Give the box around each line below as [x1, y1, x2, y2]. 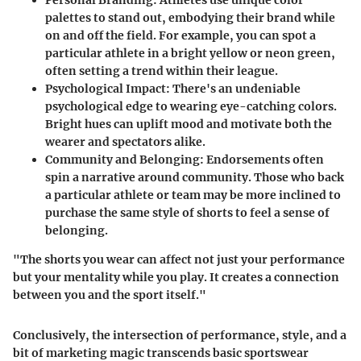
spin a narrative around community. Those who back [45, 169, 344, 185]
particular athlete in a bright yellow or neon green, [45, 45, 335, 60]
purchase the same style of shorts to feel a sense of [45, 205, 330, 220]
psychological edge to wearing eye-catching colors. [45, 98, 337, 114]
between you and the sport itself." [13, 287, 206, 302]
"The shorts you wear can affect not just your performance [13, 251, 345, 267]
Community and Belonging [45, 151, 200, 167]
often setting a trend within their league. [45, 63, 278, 78]
